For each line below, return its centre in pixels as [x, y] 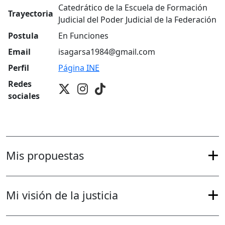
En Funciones [83, 36]
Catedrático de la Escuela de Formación [133, 8]
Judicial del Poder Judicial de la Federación [137, 20]
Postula [23, 36]
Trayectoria [31, 14]
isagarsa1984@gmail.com [107, 52]
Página [72, 68]
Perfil [19, 68]
